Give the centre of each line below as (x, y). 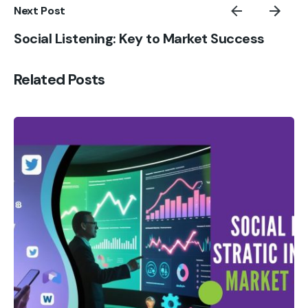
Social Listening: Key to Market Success (139, 39)
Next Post (40, 11)
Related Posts (59, 80)
